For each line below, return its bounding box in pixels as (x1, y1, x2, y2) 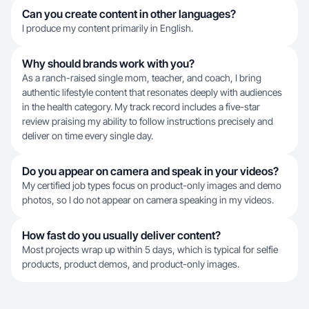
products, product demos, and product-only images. (22, 258, 239, 270)
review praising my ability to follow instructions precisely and (22, 115, 273, 127)
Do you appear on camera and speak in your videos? (22, 164, 279, 178)
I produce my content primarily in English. (22, 22, 193, 34)
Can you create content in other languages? (22, 7, 236, 21)
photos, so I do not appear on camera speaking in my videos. (22, 194, 274, 206)
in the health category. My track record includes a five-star (22, 101, 260, 112)
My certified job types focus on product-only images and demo (22, 179, 281, 191)
